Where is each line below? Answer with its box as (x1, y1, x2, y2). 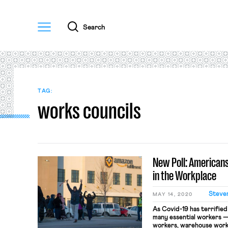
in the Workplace (152, 168, 216, 183)
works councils (37, 97, 141, 124)
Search (82, 23, 105, 31)
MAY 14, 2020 (152, 192, 193, 197)
